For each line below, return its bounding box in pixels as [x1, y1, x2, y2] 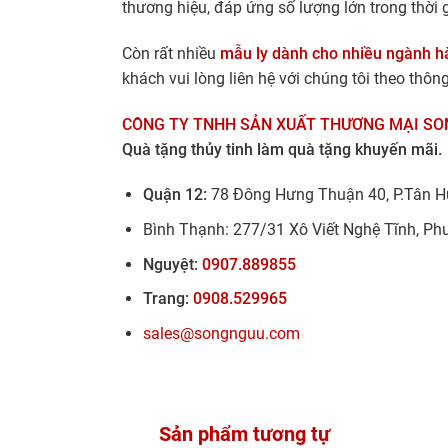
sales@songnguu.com [142, 323, 300, 343]
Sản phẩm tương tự [159, 421, 330, 446]
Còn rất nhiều [122, 43, 216, 63]
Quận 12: [142, 185, 207, 205]
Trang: [142, 289, 193, 309]
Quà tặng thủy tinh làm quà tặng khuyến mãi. [122, 139, 442, 159]
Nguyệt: [142, 254, 202, 274]
